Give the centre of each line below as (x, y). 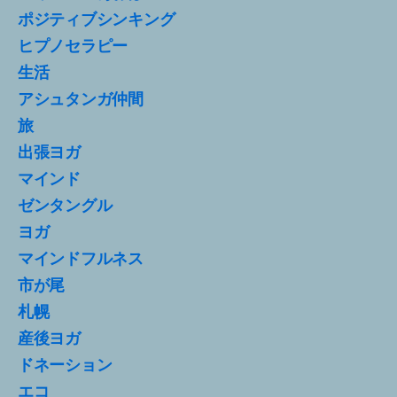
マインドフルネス (81, 258)
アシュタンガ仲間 (81, 99)
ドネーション (65, 365)
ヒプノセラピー (73, 46)
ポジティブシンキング (97, 19)
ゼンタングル (65, 205)
